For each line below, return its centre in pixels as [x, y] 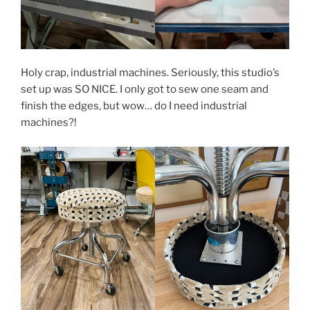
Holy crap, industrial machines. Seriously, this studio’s [150, 73]
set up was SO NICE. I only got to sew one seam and [145, 90]
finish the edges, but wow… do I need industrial [134, 106]
